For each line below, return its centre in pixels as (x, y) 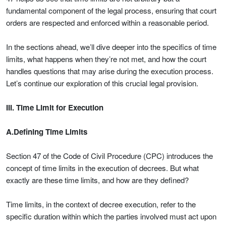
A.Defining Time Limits (47, 132)
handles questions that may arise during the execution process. (110, 71)
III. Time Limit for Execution (55, 107)
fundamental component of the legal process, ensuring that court (111, 10)
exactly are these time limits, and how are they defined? (97, 180)
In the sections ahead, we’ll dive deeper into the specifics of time (111, 47)
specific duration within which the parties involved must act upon (111, 216)
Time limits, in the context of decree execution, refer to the (101, 204)
